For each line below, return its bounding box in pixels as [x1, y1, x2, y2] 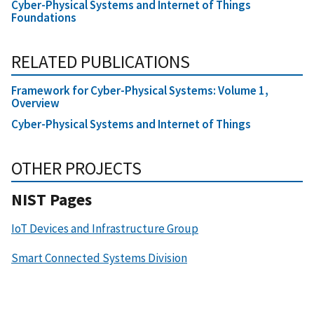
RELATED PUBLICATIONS [11, 50, 190, 74]
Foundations [11, 10, 76, 26]
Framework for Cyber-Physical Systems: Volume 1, [11, 83, 268, 99]
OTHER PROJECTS [11, 157, 142, 180]
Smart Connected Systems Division [11, 250, 187, 266]
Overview [11, 95, 60, 111]
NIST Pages [11, 189, 92, 210]
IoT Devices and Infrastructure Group [11, 221, 198, 237]
